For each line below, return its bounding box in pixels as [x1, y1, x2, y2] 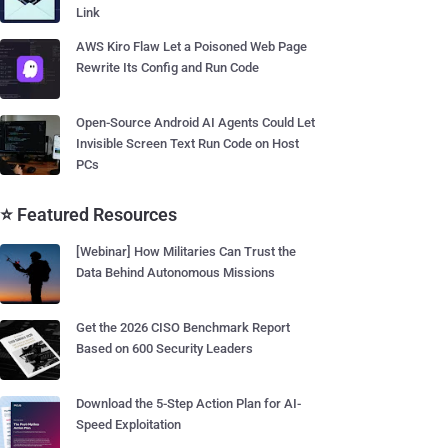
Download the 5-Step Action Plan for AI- [76, 396, 301, 411]
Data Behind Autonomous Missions [76, 265, 275, 280]
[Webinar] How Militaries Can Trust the [76, 244, 296, 259]
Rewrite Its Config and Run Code [76, 60, 259, 75]
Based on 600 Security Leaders [76, 341, 253, 356]
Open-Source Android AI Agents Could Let [76, 115, 315, 130]
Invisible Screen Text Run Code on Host [76, 136, 299, 151]
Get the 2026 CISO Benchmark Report [76, 320, 290, 335]
